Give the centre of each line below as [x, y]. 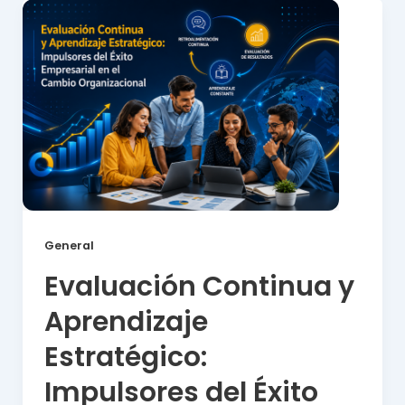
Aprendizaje [126, 322]
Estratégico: [125, 358]
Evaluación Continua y [199, 287]
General [69, 245]
